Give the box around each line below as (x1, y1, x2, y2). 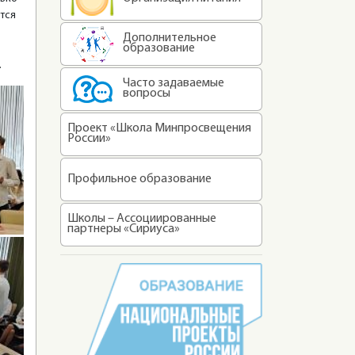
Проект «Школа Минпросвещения (67, 122, 251, 135)
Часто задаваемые (123, 77, 224, 90)
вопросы (123, 87, 170, 100)
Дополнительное (123, 32, 216, 44)
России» (67, 132, 111, 145)
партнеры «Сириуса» (67, 223, 180, 235)
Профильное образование (67, 173, 212, 185)
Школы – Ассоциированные (67, 212, 216, 225)
